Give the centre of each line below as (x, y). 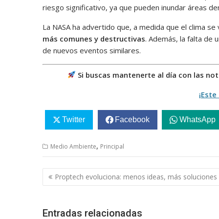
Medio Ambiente (73, 147)
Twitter (73, 120)
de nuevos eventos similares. (92, 51)
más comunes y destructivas (94, 39)
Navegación (73, 174)
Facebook (132, 120)
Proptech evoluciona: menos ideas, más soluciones (136, 176)
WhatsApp (197, 120)
